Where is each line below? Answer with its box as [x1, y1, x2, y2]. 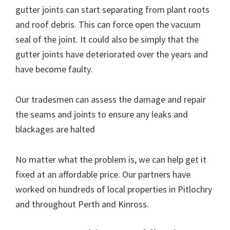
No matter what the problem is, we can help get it [15, 154, 206, 166]
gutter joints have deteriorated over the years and [15, 48, 208, 61]
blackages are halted [15, 123, 95, 136]
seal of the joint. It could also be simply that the [15, 33, 199, 46]
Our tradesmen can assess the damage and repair [15, 93, 206, 106]
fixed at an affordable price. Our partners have [15, 168, 190, 181]
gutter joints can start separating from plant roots [15, 4, 209, 16]
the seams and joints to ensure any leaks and [15, 108, 188, 121]
